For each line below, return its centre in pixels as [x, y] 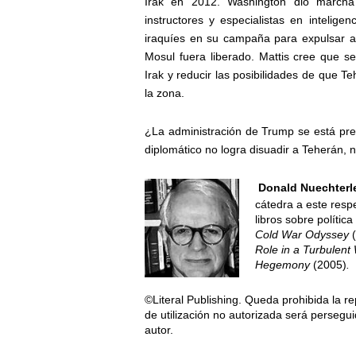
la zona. [164, 93]
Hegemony [284, 265]
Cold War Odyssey [304, 235]
